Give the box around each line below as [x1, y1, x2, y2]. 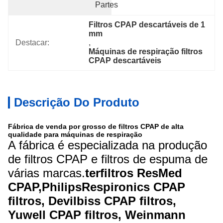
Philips [42, 180, 82, 194]
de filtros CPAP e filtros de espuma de [8, 152, 208, 166]
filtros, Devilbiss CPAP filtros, [8, 194, 176, 208]
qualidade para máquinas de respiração [8, 130, 142, 138]
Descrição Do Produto [14, 96, 139, 109]
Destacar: [15, 38, 49, 47]
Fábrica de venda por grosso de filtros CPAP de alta [8, 122, 184, 130]
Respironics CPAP [82, 180, 185, 194]
